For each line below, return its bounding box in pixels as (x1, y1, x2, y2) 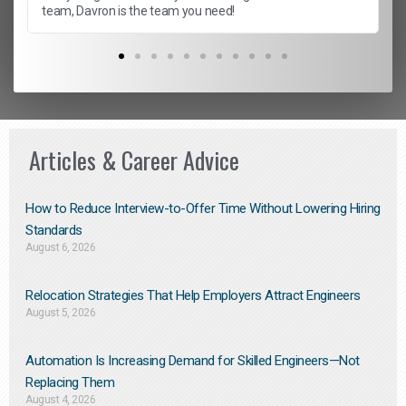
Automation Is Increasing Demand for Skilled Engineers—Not (25, 353, 360, 370)
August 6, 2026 (25, 241, 95, 255)
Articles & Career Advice (29, 142, 239, 179)
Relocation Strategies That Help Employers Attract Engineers (25, 287, 361, 304)
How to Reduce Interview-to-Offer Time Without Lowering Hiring (25, 200, 381, 217)
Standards (25, 222, 82, 239)
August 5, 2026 (25, 306, 95, 320)
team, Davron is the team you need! (42, 3, 236, 18)
